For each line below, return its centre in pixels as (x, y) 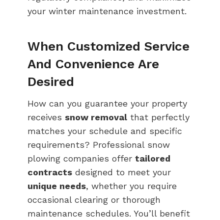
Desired (51, 81)
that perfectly (158, 117)
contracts (50, 172)
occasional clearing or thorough (94, 199)
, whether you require (131, 186)
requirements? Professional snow (99, 144)
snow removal (96, 117)
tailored (153, 158)
